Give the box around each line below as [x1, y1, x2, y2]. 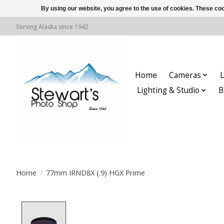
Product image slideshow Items [71, 201, 201, 213]
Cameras [168, 69, 201, 80]
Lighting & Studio [136, 85, 199, 96]
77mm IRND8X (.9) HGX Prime [45, 167, 145, 177]
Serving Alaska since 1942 [16, 22, 88, 31]
